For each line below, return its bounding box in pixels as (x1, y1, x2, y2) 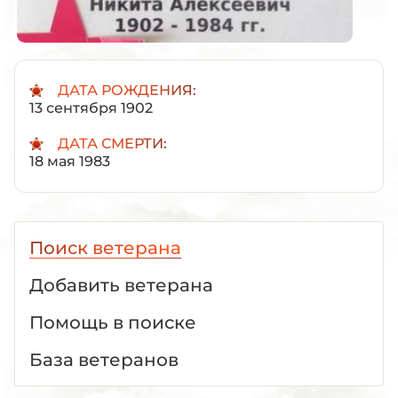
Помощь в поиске (29, 311, 196, 333)
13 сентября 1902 (29, 99, 153, 116)
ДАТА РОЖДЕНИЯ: (58, 81, 196, 99)
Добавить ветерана (29, 274, 213, 296)
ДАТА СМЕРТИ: (58, 134, 167, 152)
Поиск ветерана (29, 236, 181, 259)
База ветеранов (29, 348, 179, 370)
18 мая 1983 (29, 152, 110, 170)
